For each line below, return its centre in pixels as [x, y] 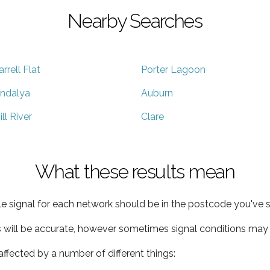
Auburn [157, 93]
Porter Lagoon [173, 69]
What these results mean [135, 171]
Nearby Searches [135, 20]
